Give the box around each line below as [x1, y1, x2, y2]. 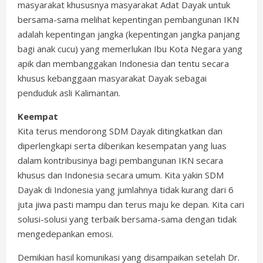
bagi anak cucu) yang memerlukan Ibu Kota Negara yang [18, 43, 242, 55]
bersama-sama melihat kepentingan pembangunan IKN [18, 14, 239, 25]
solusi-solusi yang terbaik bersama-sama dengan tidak [18, 213, 237, 225]
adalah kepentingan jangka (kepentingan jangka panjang [18, 28, 240, 40]
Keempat [18, 110, 58, 122]
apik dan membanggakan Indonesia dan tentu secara [18, 58, 229, 69]
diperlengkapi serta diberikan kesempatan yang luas [18, 140, 227, 151]
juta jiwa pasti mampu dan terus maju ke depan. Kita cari [18, 198, 244, 210]
